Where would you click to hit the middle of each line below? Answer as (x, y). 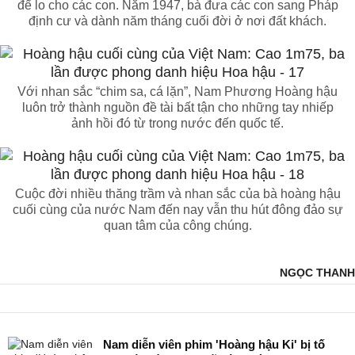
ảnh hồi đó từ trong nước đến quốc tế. (177, 124)
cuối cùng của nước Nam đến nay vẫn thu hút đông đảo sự (177, 210)
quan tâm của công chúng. (177, 226)
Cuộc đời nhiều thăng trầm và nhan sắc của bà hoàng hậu (177, 194)
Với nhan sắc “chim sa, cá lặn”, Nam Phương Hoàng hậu (177, 92)
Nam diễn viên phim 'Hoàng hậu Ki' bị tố (214, 345)
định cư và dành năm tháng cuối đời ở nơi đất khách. (177, 21)
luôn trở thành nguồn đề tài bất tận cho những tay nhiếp (177, 108)
